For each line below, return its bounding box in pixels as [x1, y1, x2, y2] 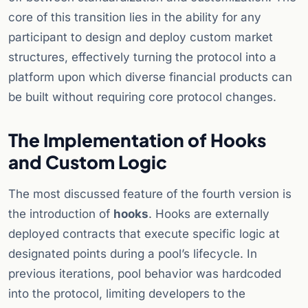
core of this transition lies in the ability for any [8, 10, 261, 25]
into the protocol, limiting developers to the [8, 287, 245, 301]
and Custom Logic [8, 151, 167, 174]
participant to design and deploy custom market [8, 30, 273, 45]
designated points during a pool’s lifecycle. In [8, 247, 257, 261]
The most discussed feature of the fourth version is [8, 187, 291, 201]
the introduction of [8, 207, 113, 221]
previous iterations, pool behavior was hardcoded [8, 267, 281, 281]
